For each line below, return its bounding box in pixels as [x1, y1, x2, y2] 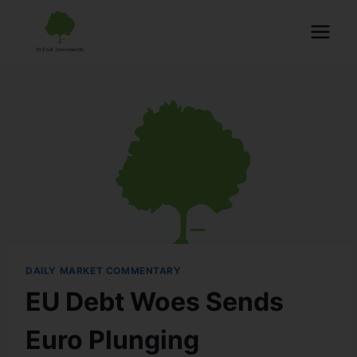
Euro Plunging [25, 324, 199, 355]
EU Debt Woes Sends [25, 285, 284, 317]
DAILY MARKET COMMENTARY [25, 264, 182, 277]
